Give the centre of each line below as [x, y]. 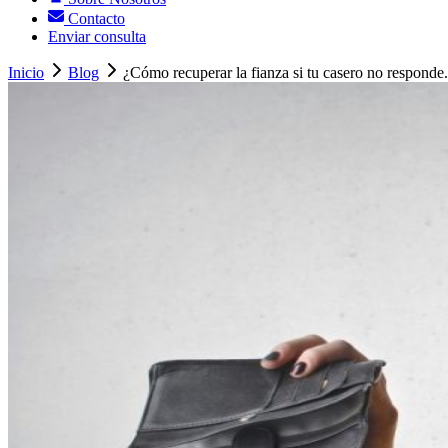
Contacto [94, 19]
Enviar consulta [97, 37]
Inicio [26, 73]
